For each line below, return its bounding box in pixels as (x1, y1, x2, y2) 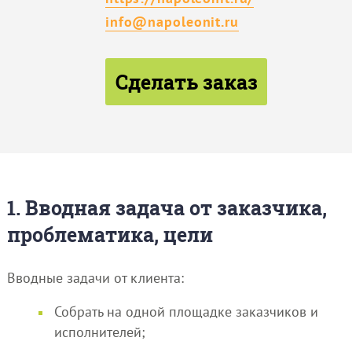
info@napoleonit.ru (104, 12, 239, 31)
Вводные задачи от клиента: (6, 268, 184, 287)
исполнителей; (53, 323, 145, 342)
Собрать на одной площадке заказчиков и (53, 302, 318, 321)
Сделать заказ (115, 68, 258, 95)
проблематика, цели (6, 221, 213, 247)
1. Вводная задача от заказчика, (6, 194, 327, 221)
